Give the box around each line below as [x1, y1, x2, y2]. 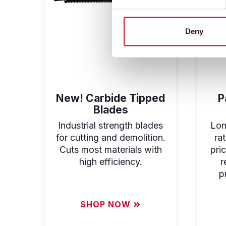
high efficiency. [79, 156, 142, 167]
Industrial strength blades [58, 120, 163, 131]
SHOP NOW [80, 199, 131, 210]
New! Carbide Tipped [56, 91, 165, 104]
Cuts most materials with [59, 144, 162, 155]
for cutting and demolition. [55, 132, 165, 143]
